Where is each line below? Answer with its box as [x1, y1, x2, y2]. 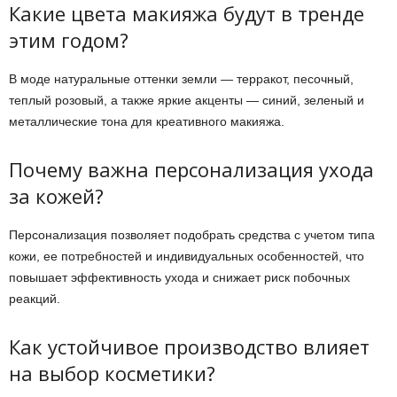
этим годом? [9, 27, 128, 53]
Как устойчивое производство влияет [9, 333, 370, 360]
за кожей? [9, 183, 104, 209]
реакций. [9, 292, 60, 306]
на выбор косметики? [9, 360, 215, 386]
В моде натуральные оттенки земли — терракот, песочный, [9, 72, 354, 86]
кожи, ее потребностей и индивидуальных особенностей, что [9, 249, 364, 263]
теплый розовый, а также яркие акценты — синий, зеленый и [9, 93, 364, 107]
